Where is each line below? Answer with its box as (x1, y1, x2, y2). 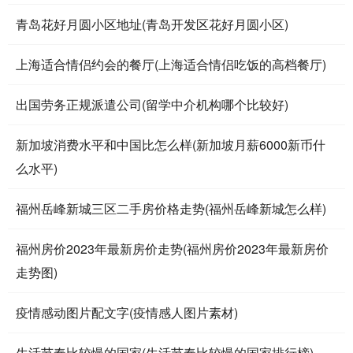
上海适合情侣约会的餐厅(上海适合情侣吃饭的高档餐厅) (16, 54, 326, 73)
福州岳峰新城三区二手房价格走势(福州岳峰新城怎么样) (16, 199, 326, 217)
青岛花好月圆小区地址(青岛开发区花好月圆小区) (16, 14, 288, 33)
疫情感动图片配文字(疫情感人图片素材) (16, 303, 238, 321)
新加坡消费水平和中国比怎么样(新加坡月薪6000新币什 (16, 135, 325, 154)
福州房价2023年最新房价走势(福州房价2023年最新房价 (16, 239, 329, 258)
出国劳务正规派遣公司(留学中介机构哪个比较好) (16, 95, 288, 113)
